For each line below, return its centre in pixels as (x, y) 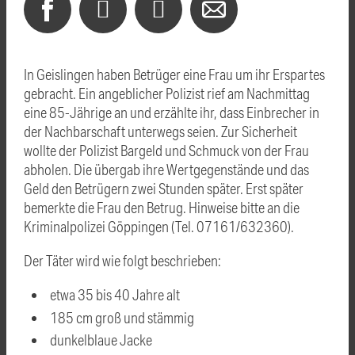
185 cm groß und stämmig (122, 317)
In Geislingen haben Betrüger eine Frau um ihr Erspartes (174, 74)
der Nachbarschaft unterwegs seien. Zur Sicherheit (160, 131)
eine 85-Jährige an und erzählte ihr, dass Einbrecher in (172, 112)
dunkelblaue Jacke (101, 340)
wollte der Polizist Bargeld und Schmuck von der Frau (166, 150)
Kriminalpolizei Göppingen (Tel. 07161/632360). (159, 226)
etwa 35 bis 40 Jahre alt (115, 294)
